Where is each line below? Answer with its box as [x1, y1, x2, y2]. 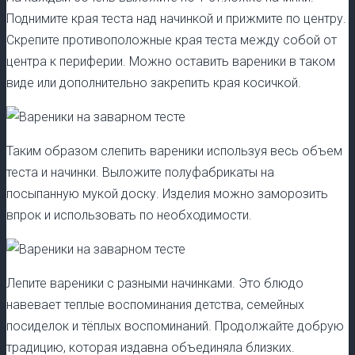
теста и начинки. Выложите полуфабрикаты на [6, 165, 274, 181]
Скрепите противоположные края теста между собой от [6, 32, 337, 48]
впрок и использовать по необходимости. [6, 208, 252, 223]
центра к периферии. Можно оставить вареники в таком [6, 54, 335, 70]
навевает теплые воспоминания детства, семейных [6, 297, 304, 313]
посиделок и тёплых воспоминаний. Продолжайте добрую [6, 319, 344, 334]
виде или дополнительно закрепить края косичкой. [6, 75, 301, 91]
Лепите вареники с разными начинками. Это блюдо [6, 276, 303, 292]
